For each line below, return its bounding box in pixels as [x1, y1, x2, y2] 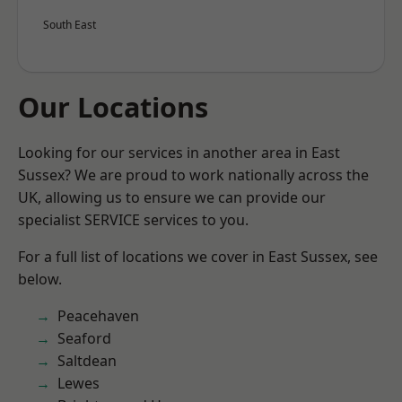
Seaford [57, 328, 111, 348]
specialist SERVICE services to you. [18, 210, 249, 230]
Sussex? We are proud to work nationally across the [18, 165, 369, 185]
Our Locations [18, 88, 208, 126]
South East [43, 17, 96, 32]
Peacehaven [57, 306, 139, 326]
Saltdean [57, 351, 117, 371]
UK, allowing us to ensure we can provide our [18, 188, 326, 207]
